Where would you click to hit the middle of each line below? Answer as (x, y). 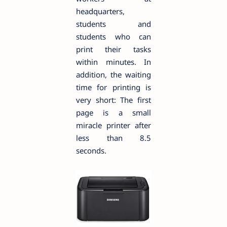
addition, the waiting (113, 74)
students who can (113, 36)
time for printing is (113, 87)
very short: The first (113, 100)
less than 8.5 (113, 138)
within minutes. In (113, 62)
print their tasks (113, 49)
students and (113, 24)
